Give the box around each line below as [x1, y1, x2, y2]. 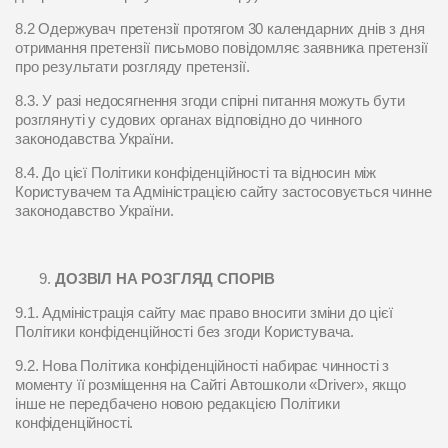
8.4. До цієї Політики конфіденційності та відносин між [15, 164, 377, 181]
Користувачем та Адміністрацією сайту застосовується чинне [15, 183, 432, 200]
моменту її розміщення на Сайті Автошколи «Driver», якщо [15, 376, 406, 393]
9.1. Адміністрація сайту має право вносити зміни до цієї [15, 304, 393, 321]
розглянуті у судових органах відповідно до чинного [15, 111, 362, 128]
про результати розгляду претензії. [15, 58, 250, 75]
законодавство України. [15, 202, 174, 219]
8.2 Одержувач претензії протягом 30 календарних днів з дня [15, 20, 425, 37]
